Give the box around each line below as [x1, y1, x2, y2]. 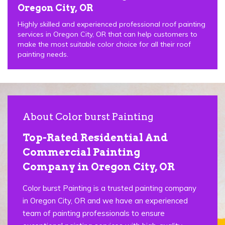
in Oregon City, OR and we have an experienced [23, 195, 188, 205]
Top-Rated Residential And [23, 131, 168, 144]
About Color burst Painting [23, 110, 153, 123]
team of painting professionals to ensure [23, 208, 165, 218]
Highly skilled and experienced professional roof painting [18, 19, 205, 29]
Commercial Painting [23, 146, 140, 158]
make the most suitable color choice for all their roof [18, 39, 191, 49]
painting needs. [18, 49, 68, 59]
